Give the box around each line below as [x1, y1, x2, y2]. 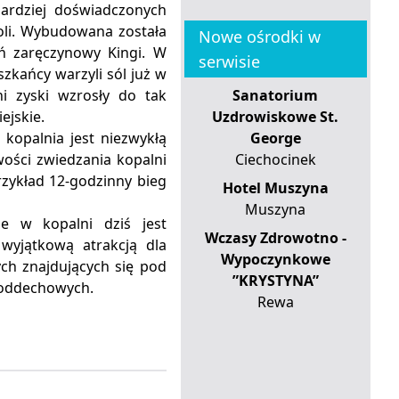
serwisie [198, 50, 260, 72]
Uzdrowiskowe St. [212, 106, 339, 126]
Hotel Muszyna [222, 177, 329, 198]
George [249, 127, 301, 148]
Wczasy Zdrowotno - [204, 227, 346, 248]
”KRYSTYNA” [232, 270, 319, 290]
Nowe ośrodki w [198, 25, 321, 47]
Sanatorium [232, 85, 319, 105]
